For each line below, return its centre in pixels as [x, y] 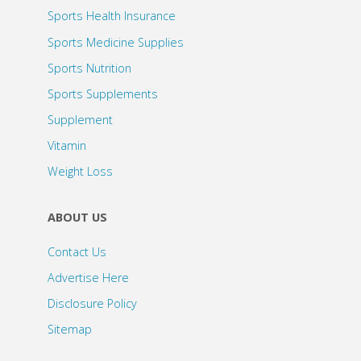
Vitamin [66, 146]
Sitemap [69, 330]
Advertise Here [88, 277]
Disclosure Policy [92, 304]
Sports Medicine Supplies [115, 42]
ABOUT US [77, 218]
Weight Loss [80, 172]
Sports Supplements [102, 93]
